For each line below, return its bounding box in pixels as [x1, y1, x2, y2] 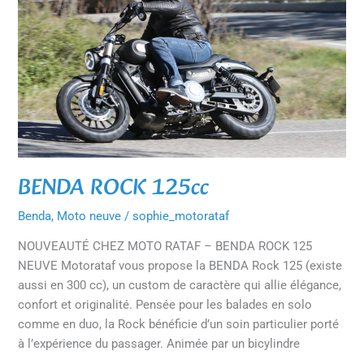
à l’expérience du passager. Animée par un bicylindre [18, 336, 301, 352]
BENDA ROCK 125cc [18, 170, 210, 208]
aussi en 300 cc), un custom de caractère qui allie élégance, [18, 278, 342, 293]
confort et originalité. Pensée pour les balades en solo [18, 297, 313, 313]
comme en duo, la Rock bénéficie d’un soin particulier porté [18, 317, 340, 332]
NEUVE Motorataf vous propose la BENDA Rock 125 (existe [18, 258, 343, 274]
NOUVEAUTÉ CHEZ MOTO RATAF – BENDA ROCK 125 [18, 239, 313, 254]
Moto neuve [57, 208, 122, 223]
